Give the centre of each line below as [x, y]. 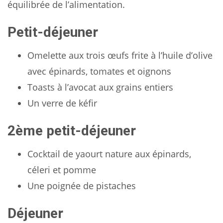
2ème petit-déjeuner [72, 130]
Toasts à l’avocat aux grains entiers [100, 87]
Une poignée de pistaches [82, 185]
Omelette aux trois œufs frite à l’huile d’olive [120, 55]
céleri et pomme [62, 169]
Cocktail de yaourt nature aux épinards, [109, 154]
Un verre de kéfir [62, 103]
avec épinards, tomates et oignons [99, 71]
